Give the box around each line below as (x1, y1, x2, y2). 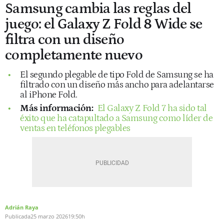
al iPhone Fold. (20, 89, 77, 100)
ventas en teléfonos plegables (20, 122, 130, 133)
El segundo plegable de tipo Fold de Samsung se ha (20, 69, 213, 80)
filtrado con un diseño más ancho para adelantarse (20, 79, 214, 90)
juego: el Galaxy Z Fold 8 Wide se (5, 15, 202, 32)
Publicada (5, 212, 30, 220)
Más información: (20, 102, 93, 113)
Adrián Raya (5, 203, 38, 211)
